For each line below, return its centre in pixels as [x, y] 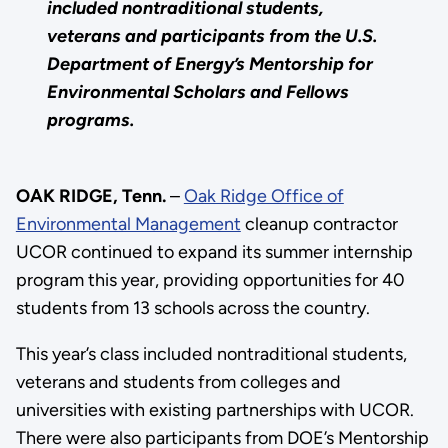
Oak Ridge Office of [263, 196]
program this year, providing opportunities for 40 [210, 280]
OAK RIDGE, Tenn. [90, 196]
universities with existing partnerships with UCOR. [214, 410]
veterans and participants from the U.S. [212, 36]
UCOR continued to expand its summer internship [214, 252]
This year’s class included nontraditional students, [211, 354]
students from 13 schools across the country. [192, 308]
